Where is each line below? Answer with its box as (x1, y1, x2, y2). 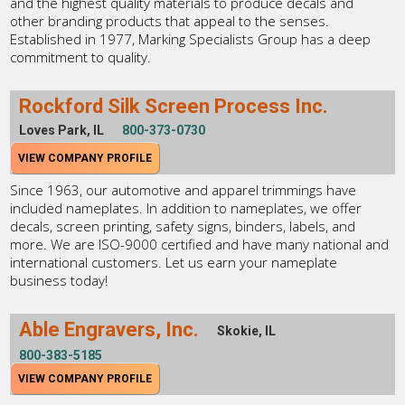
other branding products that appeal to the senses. (10, 11, 330, 30)
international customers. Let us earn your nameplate (10, 252, 338, 271)
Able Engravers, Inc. (19, 317, 200, 341)
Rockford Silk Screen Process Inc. (19, 94, 329, 118)
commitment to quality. (10, 47, 152, 66)
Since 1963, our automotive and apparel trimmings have (10, 180, 357, 199)
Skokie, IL (217, 323, 277, 338)
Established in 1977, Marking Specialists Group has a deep (10, 29, 372, 48)
